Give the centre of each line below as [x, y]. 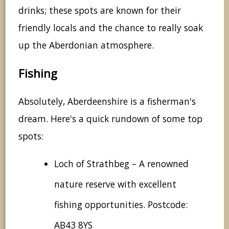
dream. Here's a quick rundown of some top [110, 119]
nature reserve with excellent [115, 184]
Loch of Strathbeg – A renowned [121, 164]
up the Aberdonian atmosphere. [86, 45]
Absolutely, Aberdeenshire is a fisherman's [107, 101]
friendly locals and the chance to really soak [111, 28]
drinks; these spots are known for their [100, 10]
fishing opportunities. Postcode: [121, 205]
